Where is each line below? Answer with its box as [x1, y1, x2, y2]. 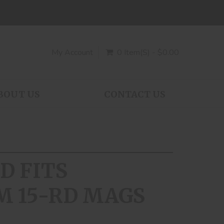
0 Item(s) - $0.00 [117, 47, 179, 58]
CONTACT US [103, 88, 165, 100]
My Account [51, 47, 93, 58]
